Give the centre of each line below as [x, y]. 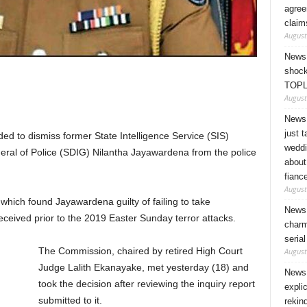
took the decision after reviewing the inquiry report [146, 284]
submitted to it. [70, 300]
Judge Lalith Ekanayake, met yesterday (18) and [143, 267]
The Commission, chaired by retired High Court [140, 251]
